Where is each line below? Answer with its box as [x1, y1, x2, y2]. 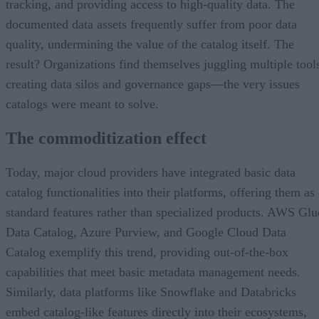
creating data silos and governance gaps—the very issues [6, 76, 300, 91]
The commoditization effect [6, 128, 206, 147]
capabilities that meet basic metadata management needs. [6, 264, 300, 279]
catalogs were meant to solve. [6, 96, 159, 111]
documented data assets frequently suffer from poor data [6, 16, 297, 31]
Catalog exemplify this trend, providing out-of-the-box [6, 244, 288, 259]
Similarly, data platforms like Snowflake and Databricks [6, 284, 296, 299]
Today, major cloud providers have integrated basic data [6, 164, 296, 179]
